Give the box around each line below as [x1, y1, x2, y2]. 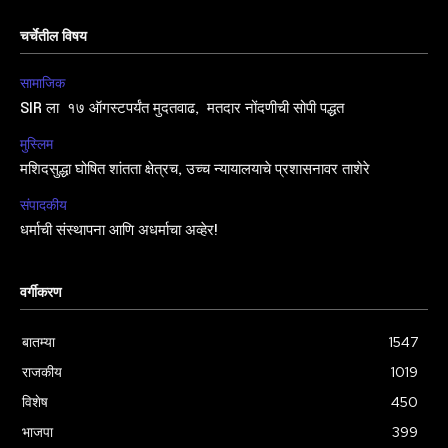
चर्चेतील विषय [20, 29, 87, 44]
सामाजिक [20, 73, 65, 92]
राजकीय [22, 362, 62, 381]
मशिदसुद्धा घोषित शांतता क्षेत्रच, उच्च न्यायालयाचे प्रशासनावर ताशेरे [20, 161, 374, 178]
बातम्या [22, 332, 55, 351]
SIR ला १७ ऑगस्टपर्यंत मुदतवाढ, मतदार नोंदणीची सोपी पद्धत [20, 100, 348, 117]
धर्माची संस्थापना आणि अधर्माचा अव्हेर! [20, 222, 218, 239]
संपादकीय [20, 195, 67, 214]
